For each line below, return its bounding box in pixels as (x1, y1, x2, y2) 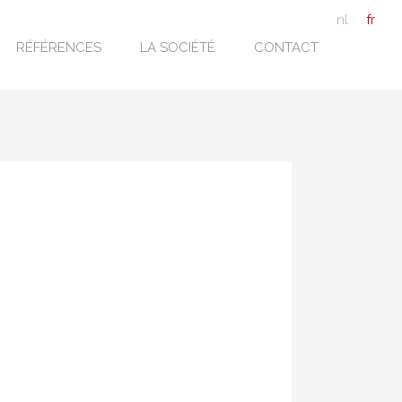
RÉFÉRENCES (15, 39, 101, 56)
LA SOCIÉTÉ (139, 39, 215, 56)
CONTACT (253, 39, 319, 56)
